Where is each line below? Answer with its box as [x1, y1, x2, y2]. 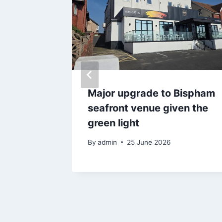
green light [88, 117, 139, 129]
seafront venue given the [88, 102, 208, 114]
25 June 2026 [127, 138, 171, 146]
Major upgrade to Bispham [88, 87, 215, 100]
